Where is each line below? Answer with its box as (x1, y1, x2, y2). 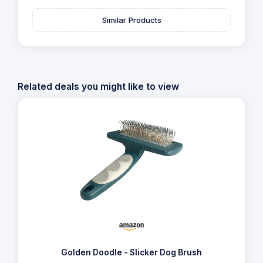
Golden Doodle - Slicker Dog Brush (61, 248, 202, 257)
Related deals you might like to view (18, 81, 179, 92)
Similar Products (102, 15, 161, 25)
